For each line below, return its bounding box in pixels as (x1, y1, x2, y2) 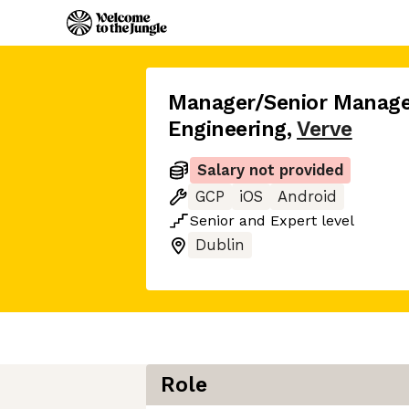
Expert (270, 212, 317, 229)
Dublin (195, 236, 245, 254)
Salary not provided (197, 162, 343, 179)
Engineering (168, 117, 287, 142)
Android (278, 188, 337, 205)
